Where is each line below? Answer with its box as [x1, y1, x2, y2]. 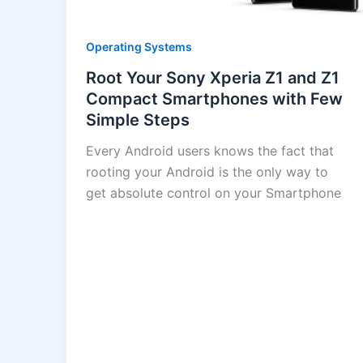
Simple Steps [86, 110, 190, 130]
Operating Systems [86, 40, 192, 54]
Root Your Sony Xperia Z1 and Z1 [86, 68, 340, 88]
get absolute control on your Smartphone [86, 185, 341, 202]
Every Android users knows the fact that [86, 143, 334, 160]
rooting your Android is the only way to [86, 164, 328, 181]
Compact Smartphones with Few [86, 89, 343, 109]
